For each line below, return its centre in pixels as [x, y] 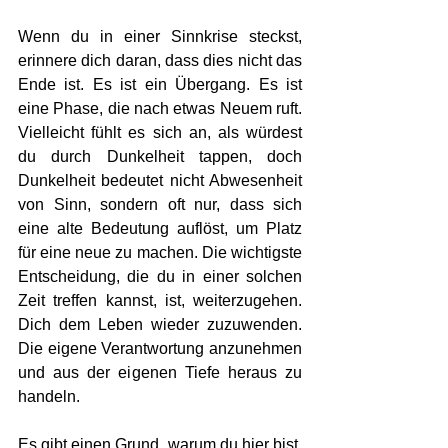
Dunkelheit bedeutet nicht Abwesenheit [160, 180]
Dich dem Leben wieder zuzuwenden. [160, 324]
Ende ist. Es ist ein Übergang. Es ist [160, 84]
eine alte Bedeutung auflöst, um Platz [160, 228]
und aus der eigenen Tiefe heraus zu [160, 372]
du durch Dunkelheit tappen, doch [160, 156]
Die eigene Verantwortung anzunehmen [160, 348]
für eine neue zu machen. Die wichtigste [160, 252]
